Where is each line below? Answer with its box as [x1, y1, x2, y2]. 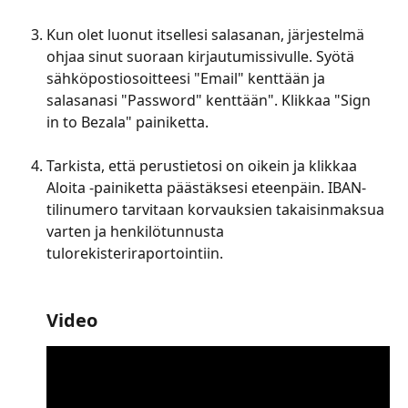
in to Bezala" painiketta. [46, 112, 209, 133]
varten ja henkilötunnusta [46, 221, 228, 242]
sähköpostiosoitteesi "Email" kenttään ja [46, 68, 329, 89]
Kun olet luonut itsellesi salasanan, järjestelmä [46, 25, 368, 46]
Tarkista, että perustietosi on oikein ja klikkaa [46, 156, 361, 177]
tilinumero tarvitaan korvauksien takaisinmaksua [46, 199, 388, 220]
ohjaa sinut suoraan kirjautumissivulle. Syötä [46, 46, 358, 67]
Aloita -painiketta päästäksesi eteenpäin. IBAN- [46, 178, 366, 199]
